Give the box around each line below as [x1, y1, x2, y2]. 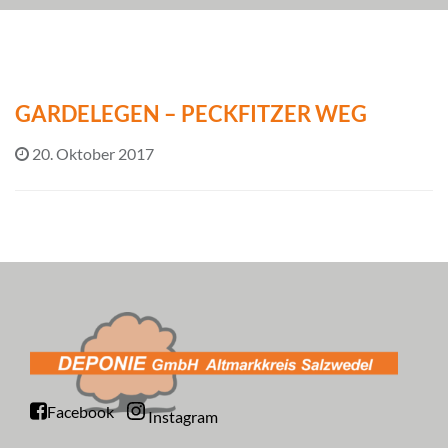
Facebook [47, 402, 114, 422]
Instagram [148, 406, 218, 426]
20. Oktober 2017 [32, 143, 154, 163]
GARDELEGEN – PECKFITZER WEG [15, 99, 367, 127]
